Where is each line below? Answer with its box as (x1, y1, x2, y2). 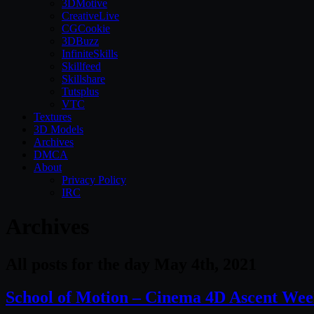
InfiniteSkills (62, 48, 118, 60)
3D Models (34, 123, 83, 135)
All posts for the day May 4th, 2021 (6, 254, 257, 273)
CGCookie (62, 22, 110, 34)
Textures (34, 111, 71, 123)
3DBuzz (62, 35, 99, 47)
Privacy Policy (62, 174, 126, 186)
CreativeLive (62, 10, 119, 22)
